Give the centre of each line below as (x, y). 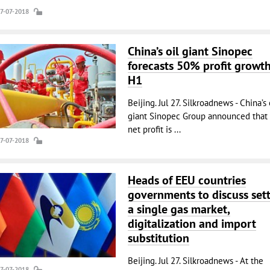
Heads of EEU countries (187, 180)
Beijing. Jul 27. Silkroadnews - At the (195, 261)
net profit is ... (154, 129)
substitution (158, 238)
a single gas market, (179, 209)
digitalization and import (192, 224)
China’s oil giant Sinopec (190, 51)
